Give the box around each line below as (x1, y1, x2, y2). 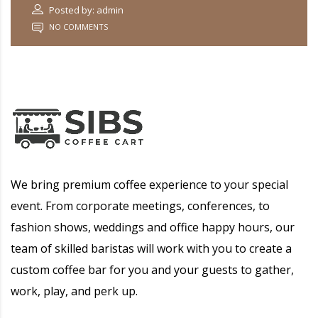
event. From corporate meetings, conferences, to (11, 198, 270, 214)
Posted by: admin (47, 4, 124, 17)
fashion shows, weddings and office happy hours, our (11, 219, 295, 236)
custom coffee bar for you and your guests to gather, (11, 262, 294, 278)
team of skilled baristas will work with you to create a (11, 241, 292, 257)
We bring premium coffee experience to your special (11, 177, 288, 193)
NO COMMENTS (47, 21, 108, 33)
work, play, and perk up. (11, 283, 138, 300)
